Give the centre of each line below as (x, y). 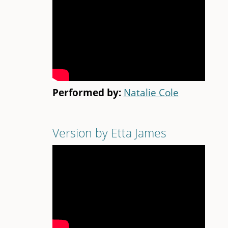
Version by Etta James (109, 133)
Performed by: (88, 93)
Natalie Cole (151, 93)
